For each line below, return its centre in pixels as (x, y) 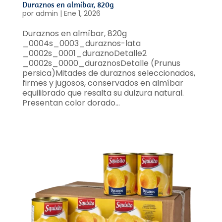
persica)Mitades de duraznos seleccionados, (109, 73)
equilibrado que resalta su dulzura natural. (103, 93)
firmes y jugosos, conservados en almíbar (103, 83)
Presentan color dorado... (71, 103)
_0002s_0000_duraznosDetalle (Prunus (101, 63)
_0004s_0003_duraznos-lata (81, 43)
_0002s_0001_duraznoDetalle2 (84, 53)
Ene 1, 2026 (82, 13)
